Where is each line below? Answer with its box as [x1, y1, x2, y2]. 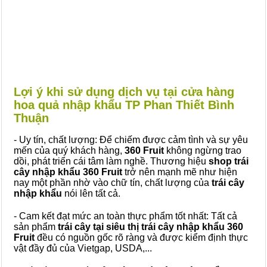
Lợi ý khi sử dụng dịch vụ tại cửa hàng [14, 85, 234, 98]
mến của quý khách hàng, [14, 145, 125, 156]
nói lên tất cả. [64, 188, 120, 198]
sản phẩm [14, 222, 55, 232]
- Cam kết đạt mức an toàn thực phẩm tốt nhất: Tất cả [14, 211, 237, 221]
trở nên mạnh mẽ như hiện [122, 167, 237, 177]
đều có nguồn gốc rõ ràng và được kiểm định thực [35, 232, 248, 243]
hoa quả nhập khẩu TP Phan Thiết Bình [14, 98, 234, 111]
